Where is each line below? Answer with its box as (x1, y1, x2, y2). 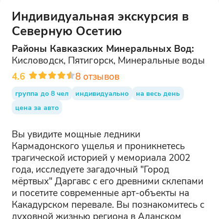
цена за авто (15, 102, 59, 112)
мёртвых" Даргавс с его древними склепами (11, 175, 203, 187)
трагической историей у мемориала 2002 (11, 151, 190, 164)
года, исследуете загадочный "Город (11, 163, 169, 175)
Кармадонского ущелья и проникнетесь (11, 139, 185, 152)
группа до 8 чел (15, 88, 69, 98)
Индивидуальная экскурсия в (11, 7, 189, 24)
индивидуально (75, 88, 129, 98)
